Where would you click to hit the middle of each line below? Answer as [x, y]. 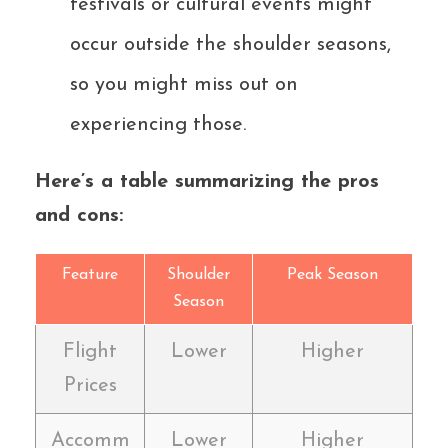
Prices [90, 385]
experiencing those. [158, 124]
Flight [90, 351]
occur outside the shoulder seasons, [230, 44]
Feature [90, 274]
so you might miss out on [184, 84]
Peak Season [332, 274]
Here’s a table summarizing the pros [207, 181]
